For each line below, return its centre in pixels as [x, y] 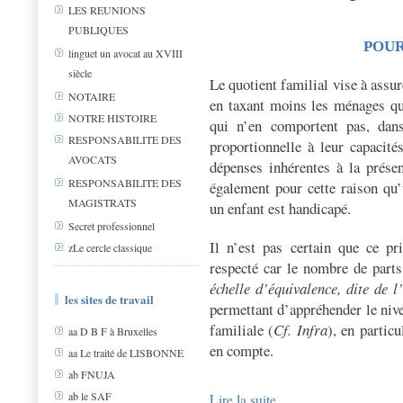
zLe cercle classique [110, 248]
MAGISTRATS [103, 202]
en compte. [243, 350]
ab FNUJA [92, 375]
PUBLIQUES [99, 30]
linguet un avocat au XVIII [125, 54]
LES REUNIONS [107, 10]
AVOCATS [93, 159]
